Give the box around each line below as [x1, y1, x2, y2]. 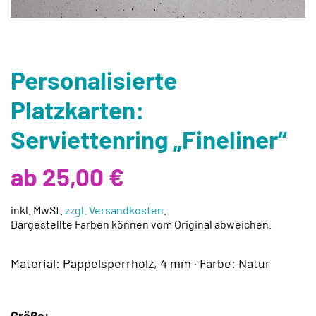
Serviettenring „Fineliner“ [11, 124, 287, 154]
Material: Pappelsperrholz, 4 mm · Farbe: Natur [11, 255, 270, 271]
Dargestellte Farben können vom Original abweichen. [11, 217, 272, 231]
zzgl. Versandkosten [65, 202, 164, 217]
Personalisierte [11, 65, 177, 95]
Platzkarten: [11, 95, 145, 125]
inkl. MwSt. [11, 202, 65, 217]
